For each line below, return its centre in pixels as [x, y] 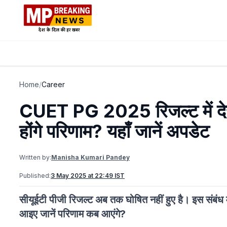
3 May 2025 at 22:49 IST [88, 176]
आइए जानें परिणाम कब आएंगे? [72, 214]
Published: [35, 176]
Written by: [35, 157]
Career [53, 84]
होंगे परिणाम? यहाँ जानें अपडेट [117, 131]
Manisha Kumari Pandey [90, 157]
